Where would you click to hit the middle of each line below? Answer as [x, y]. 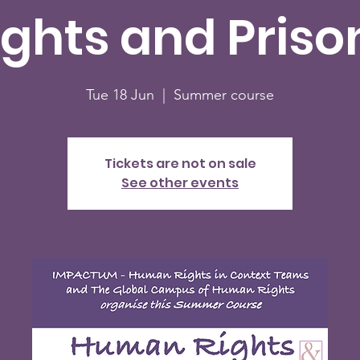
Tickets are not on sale [180, 164]
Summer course [224, 95]
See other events [180, 183]
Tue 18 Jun [120, 95]
